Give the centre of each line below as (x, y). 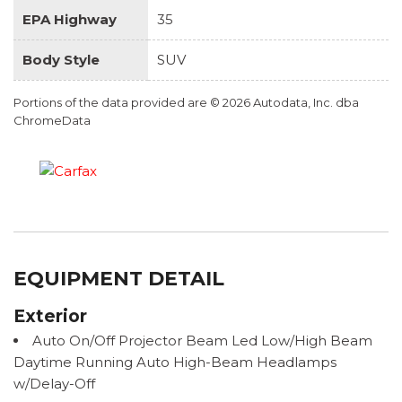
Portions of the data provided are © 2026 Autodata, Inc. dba (186, 102)
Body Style (61, 59)
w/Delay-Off (54, 383)
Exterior (50, 316)
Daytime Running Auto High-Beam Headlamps (175, 362)
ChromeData (52, 120)
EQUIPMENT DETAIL (119, 278)
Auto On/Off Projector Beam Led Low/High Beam (202, 340)
